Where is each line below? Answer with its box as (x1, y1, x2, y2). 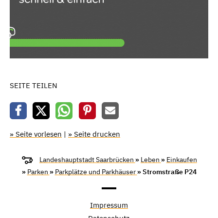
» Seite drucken (68, 129, 120, 139)
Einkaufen (166, 155, 197, 164)
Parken (27, 167, 50, 176)
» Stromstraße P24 (137, 167, 197, 176)
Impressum (90, 200, 128, 210)
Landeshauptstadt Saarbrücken (39, 155, 135, 164)
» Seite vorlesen (10, 129, 62, 139)
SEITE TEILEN (10, 81, 57, 91)
